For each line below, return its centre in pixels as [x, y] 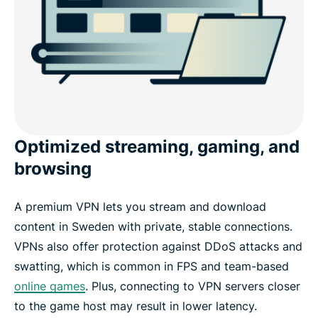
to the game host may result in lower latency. [136, 306]
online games [50, 286]
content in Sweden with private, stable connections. [153, 227]
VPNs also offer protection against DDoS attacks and [158, 247]
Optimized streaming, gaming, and [157, 147]
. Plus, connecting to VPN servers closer [193, 286]
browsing [53, 169]
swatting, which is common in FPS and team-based [152, 267]
